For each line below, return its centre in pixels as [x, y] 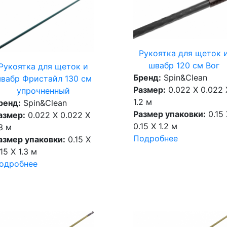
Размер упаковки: [169, 114]
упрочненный [43, 91]
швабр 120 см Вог [184, 66]
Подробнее [155, 139]
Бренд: [147, 78]
